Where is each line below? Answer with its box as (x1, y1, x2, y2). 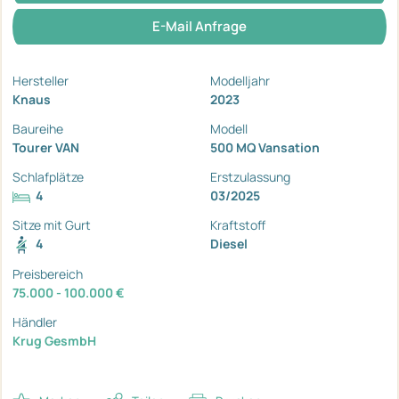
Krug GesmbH (12, 332, 96, 350)
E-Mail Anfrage (152, 17, 247, 37)
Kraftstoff (210, 216, 265, 234)
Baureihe (12, 120, 63, 138)
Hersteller (12, 72, 69, 90)
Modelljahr (210, 72, 270, 90)
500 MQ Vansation (210, 139, 320, 157)
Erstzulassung (210, 168, 290, 186)
